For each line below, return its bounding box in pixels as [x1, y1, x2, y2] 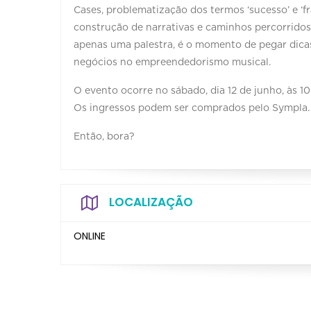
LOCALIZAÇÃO [109, 193, 193, 210]
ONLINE [74, 228, 106, 243]
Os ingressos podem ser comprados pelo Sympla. [74, 103, 310, 113]
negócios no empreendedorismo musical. [74, 57, 271, 67]
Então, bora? [74, 131, 135, 142]
